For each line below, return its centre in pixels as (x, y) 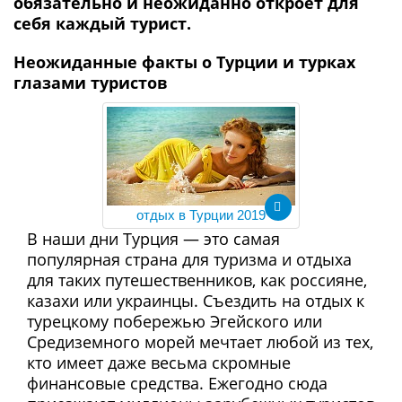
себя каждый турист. (102, 23)
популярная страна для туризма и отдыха (189, 259)
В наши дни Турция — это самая (153, 239)
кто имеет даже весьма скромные (159, 363)
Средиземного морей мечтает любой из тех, (200, 342)
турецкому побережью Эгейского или (175, 321)
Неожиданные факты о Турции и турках (184, 62)
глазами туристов (91, 83)
